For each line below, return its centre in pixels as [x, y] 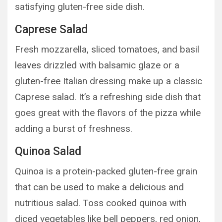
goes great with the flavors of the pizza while [108, 112]
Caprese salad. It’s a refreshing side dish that [108, 97]
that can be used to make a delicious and [99, 187]
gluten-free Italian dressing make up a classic [109, 81]
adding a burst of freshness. [74, 128]
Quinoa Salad [48, 151]
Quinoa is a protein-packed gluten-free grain [106, 171]
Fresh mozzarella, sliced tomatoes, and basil [107, 49]
